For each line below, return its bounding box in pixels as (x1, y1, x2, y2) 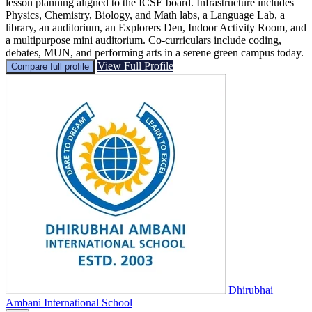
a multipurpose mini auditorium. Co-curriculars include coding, (6, 33, 281, 46)
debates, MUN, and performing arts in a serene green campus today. (6, 46, 304, 58)
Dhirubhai (228, 283, 273, 296)
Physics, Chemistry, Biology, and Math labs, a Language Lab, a (6, 8, 285, 21)
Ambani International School (6, 296, 132, 309)
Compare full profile (11, 61, 89, 72)
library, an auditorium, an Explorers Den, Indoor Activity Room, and (6, 21, 306, 33)
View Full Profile (97, 59, 173, 72)
